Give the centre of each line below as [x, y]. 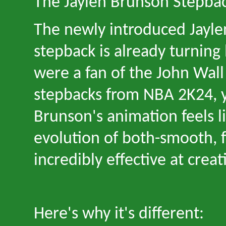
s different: [166, 214]
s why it [98, 214]
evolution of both [94, 139]
